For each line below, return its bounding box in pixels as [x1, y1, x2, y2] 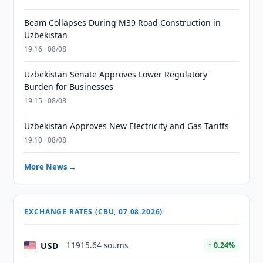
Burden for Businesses [24, 81, 114, 92]
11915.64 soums [66, 240, 129, 251]
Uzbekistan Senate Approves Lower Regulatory [24, 69, 208, 80]
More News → [24, 161, 77, 172]
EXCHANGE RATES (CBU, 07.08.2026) [24, 207, 163, 217]
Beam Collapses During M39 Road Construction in [24, 17, 221, 28]
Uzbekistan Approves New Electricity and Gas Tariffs [24, 120, 230, 131]
